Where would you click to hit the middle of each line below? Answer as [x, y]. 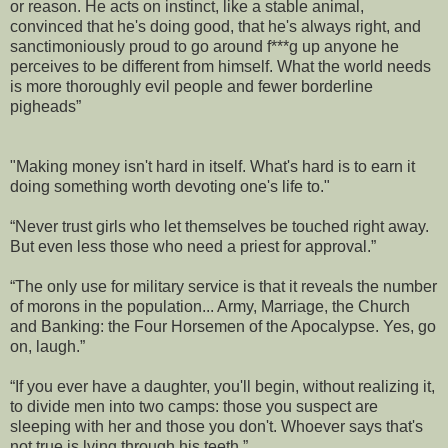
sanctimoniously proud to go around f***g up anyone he [204, 46]
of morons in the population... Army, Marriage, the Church [210, 306]
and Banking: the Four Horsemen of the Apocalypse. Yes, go [223, 326]
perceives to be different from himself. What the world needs [220, 66]
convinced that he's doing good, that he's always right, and [215, 26]
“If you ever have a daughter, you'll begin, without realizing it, [222, 386]
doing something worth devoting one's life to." [170, 186]
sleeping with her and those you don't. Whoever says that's [216, 426]
